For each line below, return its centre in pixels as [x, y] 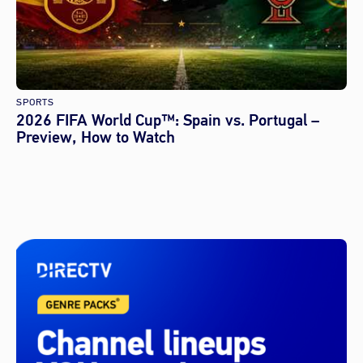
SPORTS [35, 102]
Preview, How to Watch [96, 138]
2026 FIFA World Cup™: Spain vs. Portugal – [168, 121]
